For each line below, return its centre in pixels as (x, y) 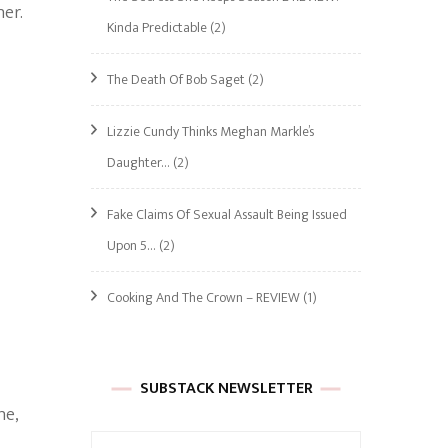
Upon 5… (131, 245)
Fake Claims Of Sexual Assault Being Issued (227, 214)
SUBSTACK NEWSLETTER (226, 388)
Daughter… (138, 162)
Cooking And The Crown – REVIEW (203, 297)
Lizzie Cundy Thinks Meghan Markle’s (210, 131)
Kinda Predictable (157, 27)
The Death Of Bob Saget (176, 79)
